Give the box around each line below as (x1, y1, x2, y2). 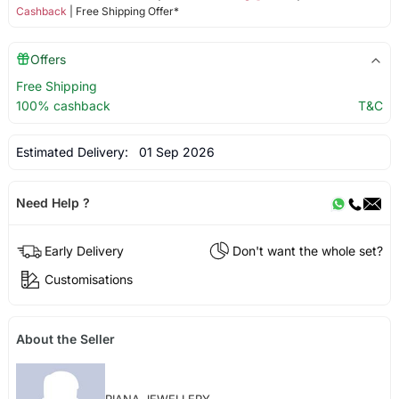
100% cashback (15, 97, 110, 113)
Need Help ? (15, 194, 90, 210)
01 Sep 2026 (131, 143, 215, 159)
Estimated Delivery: (15, 143, 132, 159)
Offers (29, 51, 66, 67)
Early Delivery (44, 242, 124, 258)
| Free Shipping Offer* (66, 4, 179, 18)
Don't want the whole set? (232, 242, 384, 258)
